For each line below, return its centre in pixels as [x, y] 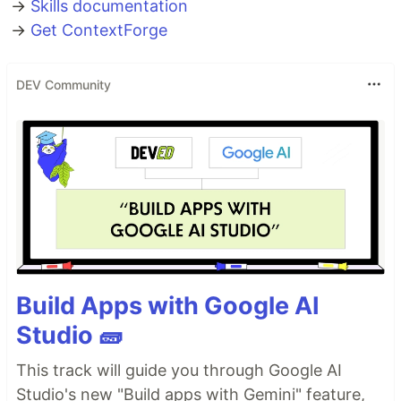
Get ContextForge [99, 30]
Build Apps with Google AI [168, 305]
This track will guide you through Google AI [179, 370]
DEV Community [64, 84]
